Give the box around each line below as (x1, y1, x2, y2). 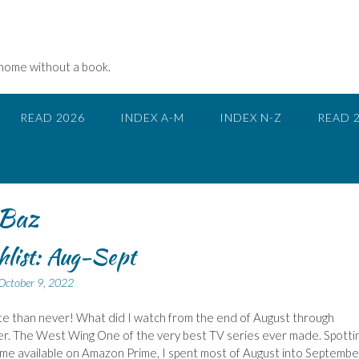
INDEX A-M (120, 111, 184, 124)
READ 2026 (20, 111, 85, 124)
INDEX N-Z (220, 111, 282, 124)
